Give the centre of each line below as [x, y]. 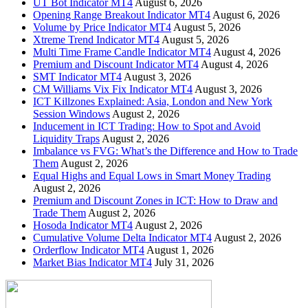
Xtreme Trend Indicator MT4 [96, 39]
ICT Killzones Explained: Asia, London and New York [153, 101]
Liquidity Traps [66, 138]
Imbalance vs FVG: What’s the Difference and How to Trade [165, 151]
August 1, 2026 [180, 250]
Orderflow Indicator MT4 [89, 250]
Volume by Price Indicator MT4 [102, 27]
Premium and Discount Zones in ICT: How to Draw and [155, 200]
